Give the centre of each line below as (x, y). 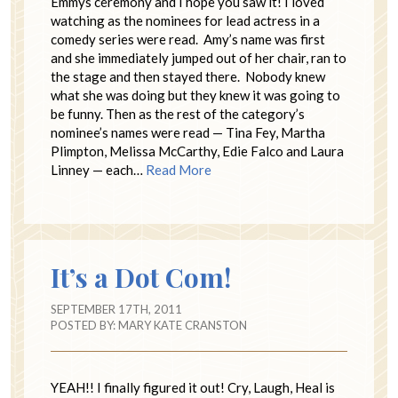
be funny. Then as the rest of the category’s (178, 114)
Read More (179, 170)
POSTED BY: (84, 326)
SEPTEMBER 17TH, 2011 (116, 310)
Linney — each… (98, 170)
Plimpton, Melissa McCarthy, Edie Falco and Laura (197, 151)
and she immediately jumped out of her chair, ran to (199, 58)
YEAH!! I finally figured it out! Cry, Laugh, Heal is (193, 388)
